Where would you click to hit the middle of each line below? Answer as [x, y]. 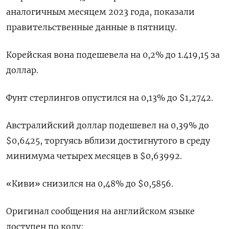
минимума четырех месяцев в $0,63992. [94, 156]
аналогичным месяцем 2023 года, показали [100, 12]
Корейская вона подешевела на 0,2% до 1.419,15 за [113, 55]
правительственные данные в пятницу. [91, 27]
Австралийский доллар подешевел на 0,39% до [108, 125]
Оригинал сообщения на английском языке [100, 211]
